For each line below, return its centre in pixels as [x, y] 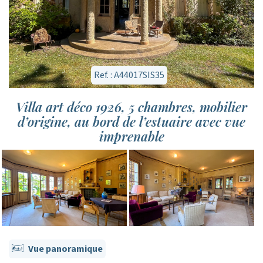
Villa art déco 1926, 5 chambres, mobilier [131, 107]
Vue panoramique [65, 249]
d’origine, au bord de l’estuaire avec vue [131, 122]
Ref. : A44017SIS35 [129, 75]
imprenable [131, 136]
